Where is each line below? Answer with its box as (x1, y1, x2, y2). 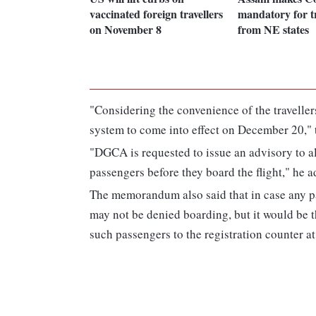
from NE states (237, 21, 309, 38)
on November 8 (90, 21, 162, 38)
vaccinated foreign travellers (90, 6, 223, 23)
